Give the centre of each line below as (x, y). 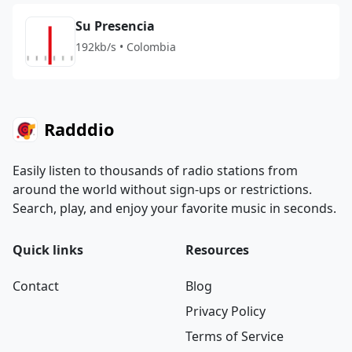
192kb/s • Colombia (126, 47)
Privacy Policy (225, 311)
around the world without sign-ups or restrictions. (162, 189)
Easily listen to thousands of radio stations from (155, 170)
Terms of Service (235, 336)
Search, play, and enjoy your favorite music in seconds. (174, 208)
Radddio (79, 129)
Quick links (48, 250)
